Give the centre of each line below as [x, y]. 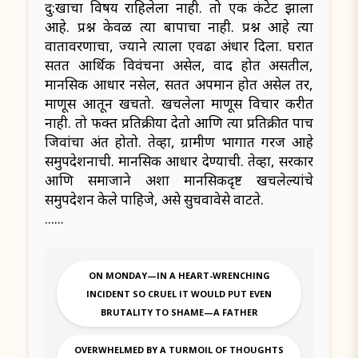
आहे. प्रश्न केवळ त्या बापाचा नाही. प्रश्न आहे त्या [179, 27]
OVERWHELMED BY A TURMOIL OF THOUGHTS [179, 350]
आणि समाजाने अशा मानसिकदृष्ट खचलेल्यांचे [179, 181]
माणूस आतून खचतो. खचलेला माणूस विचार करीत [179, 104]
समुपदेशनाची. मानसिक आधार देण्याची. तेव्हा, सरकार [179, 161]
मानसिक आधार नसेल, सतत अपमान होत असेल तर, [179, 85]
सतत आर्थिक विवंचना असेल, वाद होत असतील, [179, 66]
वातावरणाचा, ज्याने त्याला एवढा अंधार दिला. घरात [179, 46]
